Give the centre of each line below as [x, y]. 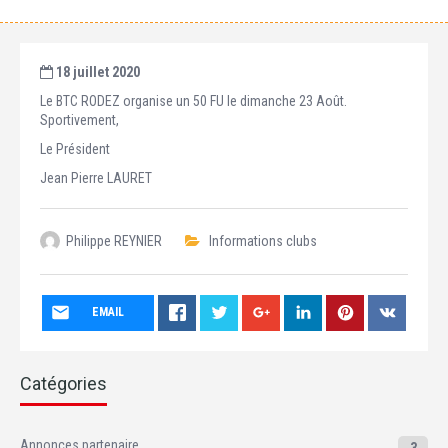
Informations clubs [263, 241]
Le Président [75, 149]
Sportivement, [79, 120]
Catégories [63, 383]
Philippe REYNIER [114, 241]
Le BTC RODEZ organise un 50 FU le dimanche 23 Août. [193, 101]
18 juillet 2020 [96, 72]
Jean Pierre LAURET [96, 178]
